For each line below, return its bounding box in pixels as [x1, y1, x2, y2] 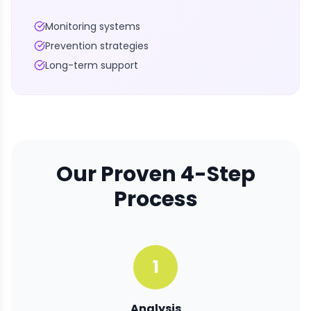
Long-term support [45, 58, 138, 73]
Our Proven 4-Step [56, 160, 255, 190]
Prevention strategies [45, 39, 149, 53]
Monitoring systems [45, 19, 140, 34]
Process [113, 185, 198, 215]
